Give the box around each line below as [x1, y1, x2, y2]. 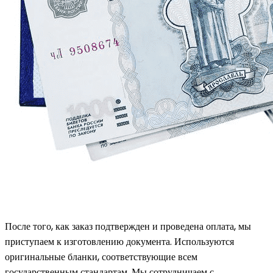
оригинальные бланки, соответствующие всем [5, 249, 197, 264]
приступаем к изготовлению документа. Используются [5, 234, 234, 249]
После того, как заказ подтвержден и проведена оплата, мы [5, 219, 251, 233]
